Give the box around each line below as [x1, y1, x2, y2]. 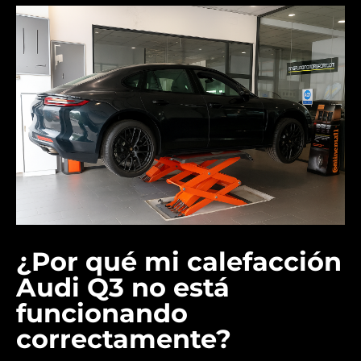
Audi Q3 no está [16, 272, 230, 303]
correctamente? [16, 323, 231, 355]
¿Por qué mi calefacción [16, 246, 342, 277]
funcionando [16, 297, 188, 329]
